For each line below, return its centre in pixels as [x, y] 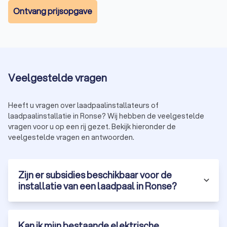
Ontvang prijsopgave [53, 11]
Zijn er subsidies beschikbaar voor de [95, 175]
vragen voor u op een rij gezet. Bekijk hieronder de [92, 126]
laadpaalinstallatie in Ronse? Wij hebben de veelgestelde [106, 116]
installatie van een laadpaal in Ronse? [98, 186]
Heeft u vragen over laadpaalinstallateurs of [83, 105]
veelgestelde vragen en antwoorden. [71, 137]
